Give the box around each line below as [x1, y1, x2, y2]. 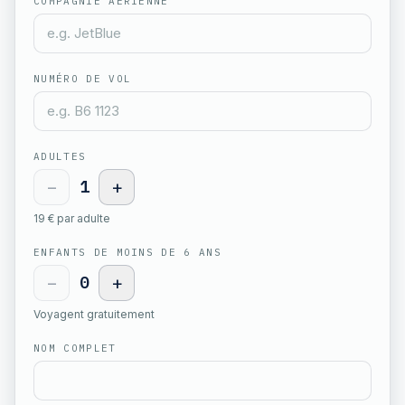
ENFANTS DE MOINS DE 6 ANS [33, 246, 221, 259]
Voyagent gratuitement [33, 307, 155, 321]
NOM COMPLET [33, 342, 117, 354]
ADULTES [33, 150, 87, 163]
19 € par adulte [33, 212, 110, 225]
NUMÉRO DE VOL [33, 72, 132, 85]
